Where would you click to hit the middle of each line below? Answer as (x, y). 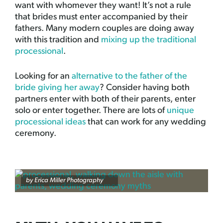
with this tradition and (58, 40)
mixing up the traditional (149, 40)
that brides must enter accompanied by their (101, 17)
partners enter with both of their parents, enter (105, 99)
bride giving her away (57, 88)
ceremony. (36, 133)
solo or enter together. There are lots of (91, 111)
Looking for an (43, 76)
